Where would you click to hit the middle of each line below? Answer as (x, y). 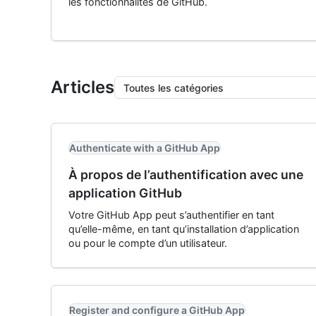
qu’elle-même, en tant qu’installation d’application (184, 229)
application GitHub (125, 193)
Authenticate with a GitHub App (145, 148)
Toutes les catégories (174, 87)
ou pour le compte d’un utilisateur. (148, 243)
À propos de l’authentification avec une (186, 175)
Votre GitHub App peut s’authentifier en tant (171, 215)
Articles (83, 87)
